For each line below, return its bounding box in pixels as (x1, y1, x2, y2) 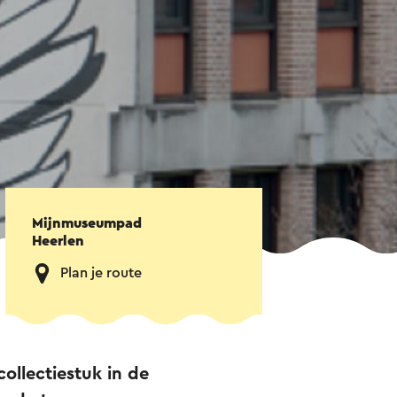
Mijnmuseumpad (32, 216, 142, 231)
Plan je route (60, 266, 142, 281)
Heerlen (32, 234, 84, 249)
